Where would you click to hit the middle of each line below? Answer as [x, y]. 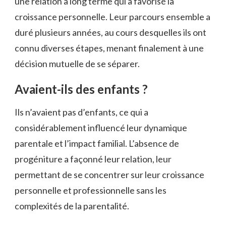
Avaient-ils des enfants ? [81, 89]
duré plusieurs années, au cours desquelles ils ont [110, 32]
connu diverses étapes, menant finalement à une [109, 48]
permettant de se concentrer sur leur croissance [109, 175]
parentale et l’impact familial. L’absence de [97, 144]
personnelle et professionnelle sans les [91, 190]
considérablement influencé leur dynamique [101, 128]
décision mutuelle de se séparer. [77, 63]
